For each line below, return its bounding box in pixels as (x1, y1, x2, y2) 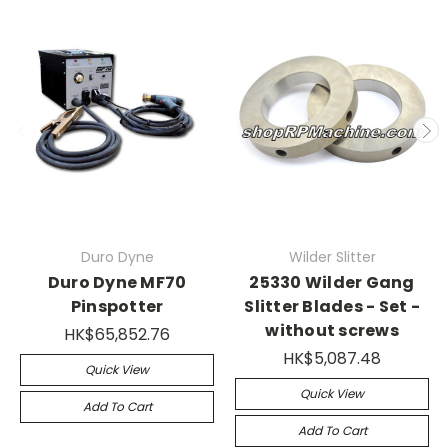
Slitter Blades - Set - (244, 295, 420, 318)
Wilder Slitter (288, 247, 376, 267)
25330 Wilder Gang (249, 271, 415, 294)
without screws (265, 319, 399, 342)
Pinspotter (70, 295, 164, 318)
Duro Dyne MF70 (47, 271, 187, 294)
